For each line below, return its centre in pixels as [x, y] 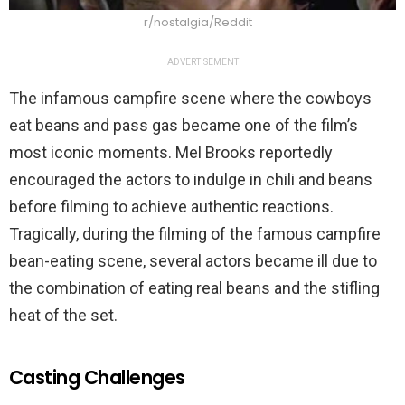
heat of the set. [63, 316]
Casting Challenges [97, 378]
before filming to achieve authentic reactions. [171, 207]
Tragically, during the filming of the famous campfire [195, 234]
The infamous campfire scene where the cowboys [190, 99]
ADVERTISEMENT [202, 62]
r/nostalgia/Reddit [198, 23]
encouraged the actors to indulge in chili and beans [191, 180]
